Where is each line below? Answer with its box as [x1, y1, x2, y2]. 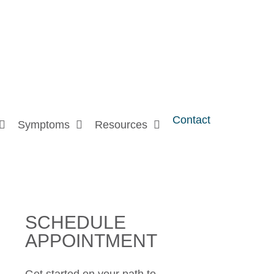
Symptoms [18, 119, 70, 131]
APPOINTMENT [25, 230, 157, 251]
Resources [95, 119, 147, 131]
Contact [172, 114, 210, 126]
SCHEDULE [25, 212, 126, 232]
